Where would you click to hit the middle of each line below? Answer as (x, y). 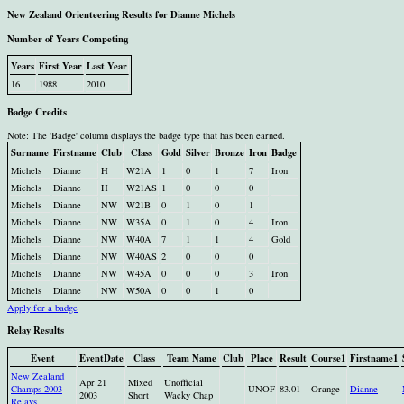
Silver (198, 152)
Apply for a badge (42, 307)
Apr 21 (93, 382)
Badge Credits (37, 111)
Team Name (191, 358)
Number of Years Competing (68, 38)
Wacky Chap (188, 395)
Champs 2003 (37, 388)
